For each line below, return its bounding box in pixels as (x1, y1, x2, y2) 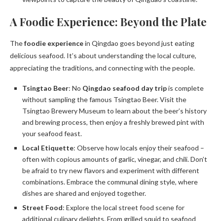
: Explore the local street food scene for (63, 203, 184, 212)
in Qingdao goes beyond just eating (83, 39, 194, 48)
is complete (167, 84, 204, 93)
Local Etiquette (22, 144, 74, 152)
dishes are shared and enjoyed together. (22, 189, 146, 198)
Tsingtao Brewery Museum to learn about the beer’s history (22, 107, 207, 115)
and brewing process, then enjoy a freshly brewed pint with (22, 118, 204, 127)
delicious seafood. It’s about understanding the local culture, (10, 51, 196, 60)
